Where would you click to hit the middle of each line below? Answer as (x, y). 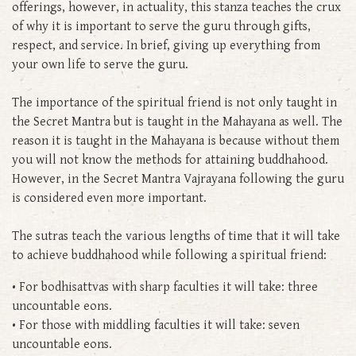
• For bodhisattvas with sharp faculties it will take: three (165, 287)
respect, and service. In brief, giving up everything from (166, 45)
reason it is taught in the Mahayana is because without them (176, 141)
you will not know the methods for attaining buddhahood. (170, 160)
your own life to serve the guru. (102, 64)
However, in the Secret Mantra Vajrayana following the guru (178, 179)
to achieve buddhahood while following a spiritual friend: (169, 255)
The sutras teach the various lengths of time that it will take (176, 236)
